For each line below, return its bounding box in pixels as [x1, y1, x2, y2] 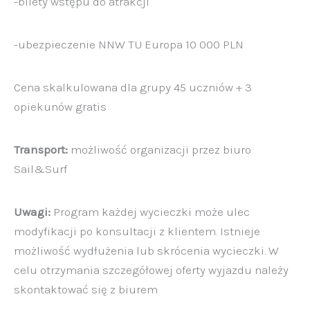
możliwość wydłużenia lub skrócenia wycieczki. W [14, 243, 279, 257]
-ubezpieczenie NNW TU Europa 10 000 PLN [14, 37, 244, 51]
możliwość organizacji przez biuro [68, 142, 251, 156]
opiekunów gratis [14, 99, 107, 113]
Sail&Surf [14, 161, 67, 176]
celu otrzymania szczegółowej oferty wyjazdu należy [14, 262, 289, 277]
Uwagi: [14, 204, 53, 219]
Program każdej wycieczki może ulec [53, 204, 250, 219]
